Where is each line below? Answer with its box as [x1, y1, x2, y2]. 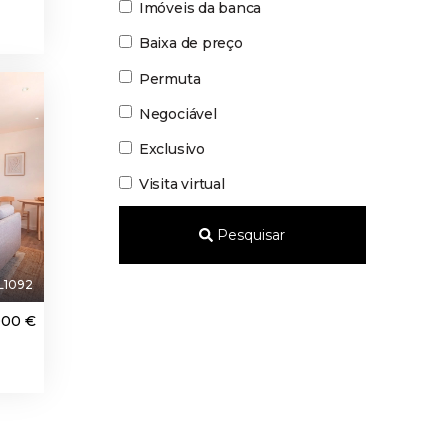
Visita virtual [138, 175, 225, 194]
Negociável [138, 104, 217, 123]
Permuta [138, 69, 201, 88]
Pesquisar [213, 226, 286, 245]
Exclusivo [138, 139, 205, 158]
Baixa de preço [138, 34, 243, 53]
